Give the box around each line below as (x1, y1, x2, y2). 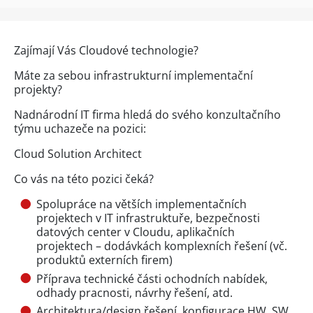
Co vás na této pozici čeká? (14, 171, 154, 187)
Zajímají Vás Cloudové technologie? (14, 43, 198, 59)
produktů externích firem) (36, 252, 173, 268)
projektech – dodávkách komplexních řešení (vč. (36, 238, 287, 254)
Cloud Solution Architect (14, 146, 142, 162)
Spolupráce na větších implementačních (36, 196, 247, 212)
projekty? (14, 82, 62, 98)
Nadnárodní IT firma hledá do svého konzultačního (14, 107, 281, 123)
